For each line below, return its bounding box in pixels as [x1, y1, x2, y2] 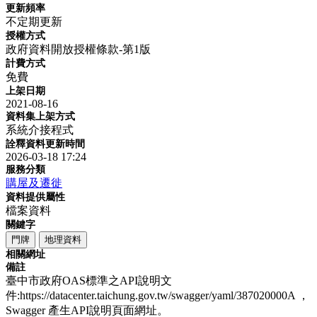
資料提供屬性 [6, 192, 65, 202]
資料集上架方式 [6, 111, 75, 122]
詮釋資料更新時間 [6, 139, 85, 149]
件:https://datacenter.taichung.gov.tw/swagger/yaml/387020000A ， [6, 289, 309, 301]
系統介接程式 [6, 124, 74, 136]
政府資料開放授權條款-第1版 [6, 43, 151, 55]
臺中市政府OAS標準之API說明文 [6, 275, 172, 287]
